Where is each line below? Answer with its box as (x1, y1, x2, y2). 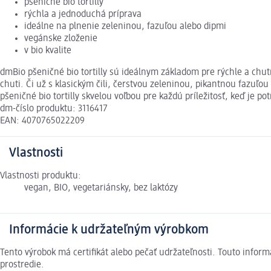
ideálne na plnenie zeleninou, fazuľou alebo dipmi (24, 22, 226, 32)
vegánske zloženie (24, 34, 97, 44)
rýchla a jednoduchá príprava (24, 10, 142, 20)
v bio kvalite (24, 46, 71, 56)
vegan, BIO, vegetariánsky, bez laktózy (24, 183, 178, 194)
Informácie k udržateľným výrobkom (9, 223, 209, 237)
